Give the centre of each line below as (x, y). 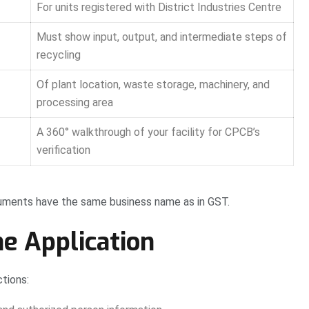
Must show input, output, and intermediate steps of (162, 37)
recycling (59, 55)
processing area (75, 103)
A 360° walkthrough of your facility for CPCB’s (148, 132)
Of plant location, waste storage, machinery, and (153, 85)
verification (63, 150)
